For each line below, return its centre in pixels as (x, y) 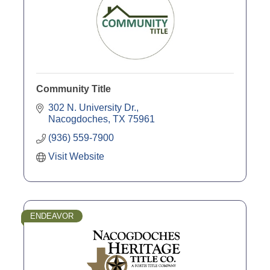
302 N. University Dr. (92, 108)
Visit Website (76, 157)
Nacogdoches (78, 119)
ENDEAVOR (52, 216)
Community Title (74, 89)
